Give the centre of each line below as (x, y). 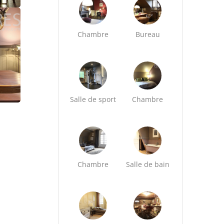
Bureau (147, 34)
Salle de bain (147, 164)
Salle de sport (93, 99)
